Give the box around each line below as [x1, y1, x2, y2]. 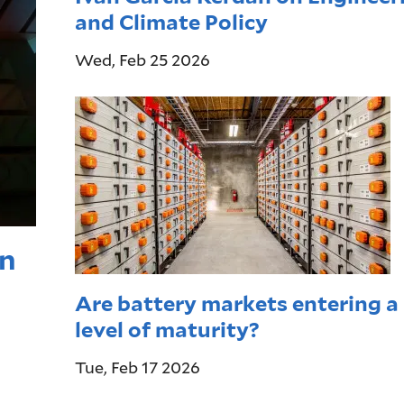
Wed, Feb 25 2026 [74, 49, 210, 71]
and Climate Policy [74, 9, 268, 36]
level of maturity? [74, 317, 260, 344]
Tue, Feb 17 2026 [74, 356, 200, 379]
